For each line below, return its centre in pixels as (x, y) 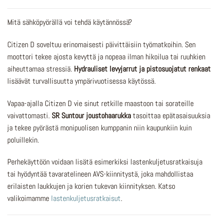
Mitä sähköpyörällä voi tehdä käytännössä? (70, 22)
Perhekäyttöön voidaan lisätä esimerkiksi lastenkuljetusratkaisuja (105, 162)
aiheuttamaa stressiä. (41, 69)
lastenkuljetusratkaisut (86, 199)
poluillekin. (23, 140)
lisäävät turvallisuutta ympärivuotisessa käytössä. (82, 81)
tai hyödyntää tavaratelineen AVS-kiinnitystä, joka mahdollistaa (100, 174)
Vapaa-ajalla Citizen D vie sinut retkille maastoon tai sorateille (100, 103)
